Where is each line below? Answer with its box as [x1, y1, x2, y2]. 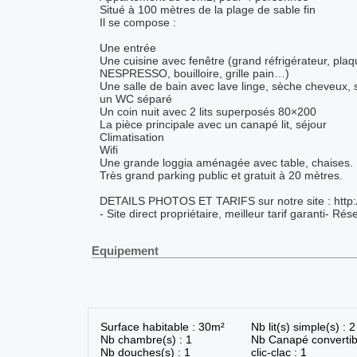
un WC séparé [99, 92, 172, 106]
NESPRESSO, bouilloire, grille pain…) [99, 67, 289, 80]
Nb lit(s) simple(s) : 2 [250, 320, 355, 334]
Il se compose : [99, 16, 176, 29]
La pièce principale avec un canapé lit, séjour [99, 118, 327, 131]
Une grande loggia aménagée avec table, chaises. [99, 156, 353, 170]
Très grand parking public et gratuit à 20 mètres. [99, 169, 343, 182]
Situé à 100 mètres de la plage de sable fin [99, 3, 316, 17]
